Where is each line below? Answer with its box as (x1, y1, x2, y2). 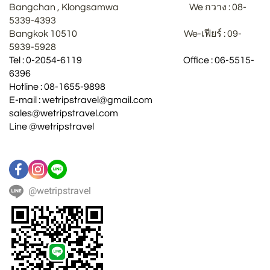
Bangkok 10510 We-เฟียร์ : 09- (9, 29, 242, 39)
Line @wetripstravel (9, 122, 94, 131)
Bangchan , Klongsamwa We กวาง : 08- (9, 2, 246, 12)
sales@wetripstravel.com (9, 108, 118, 118)
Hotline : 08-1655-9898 (9, 82, 185, 92)
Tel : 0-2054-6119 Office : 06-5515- (9, 55, 254, 65)
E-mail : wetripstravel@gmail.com (9, 95, 194, 105)
